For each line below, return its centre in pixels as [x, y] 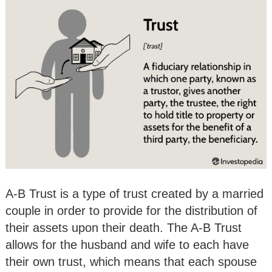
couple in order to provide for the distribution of [131, 210]
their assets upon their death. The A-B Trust [124, 227]
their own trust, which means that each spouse [131, 261]
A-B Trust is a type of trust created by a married [134, 193]
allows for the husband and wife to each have [127, 244]
